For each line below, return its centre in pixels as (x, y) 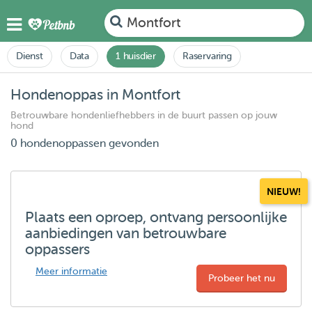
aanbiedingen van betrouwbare (126, 233)
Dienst (30, 56)
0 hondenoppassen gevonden (85, 143)
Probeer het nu (242, 278)
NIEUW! (284, 192)
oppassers (57, 249)
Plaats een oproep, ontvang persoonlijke (156, 217)
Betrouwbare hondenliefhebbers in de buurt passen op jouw (144, 115)
